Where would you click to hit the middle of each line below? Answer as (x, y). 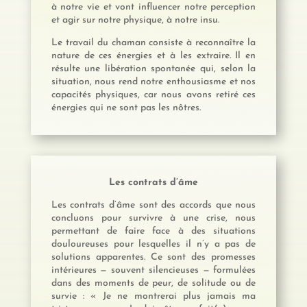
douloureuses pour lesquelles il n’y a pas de (153, 244)
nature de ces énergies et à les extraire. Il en (153, 56)
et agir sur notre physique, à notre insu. (135, 20)
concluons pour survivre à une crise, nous (153, 218)
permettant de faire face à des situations (153, 231)
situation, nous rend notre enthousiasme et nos (153, 82)
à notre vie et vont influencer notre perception (153, 7)
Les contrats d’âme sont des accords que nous (153, 205)
